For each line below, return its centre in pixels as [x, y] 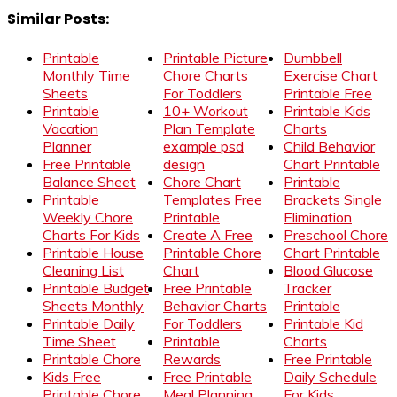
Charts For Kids [91, 235]
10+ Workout [206, 111]
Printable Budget [96, 288]
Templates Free [213, 200]
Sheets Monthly [93, 306]
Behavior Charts [215, 306]
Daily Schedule [330, 377]
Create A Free [208, 235]
